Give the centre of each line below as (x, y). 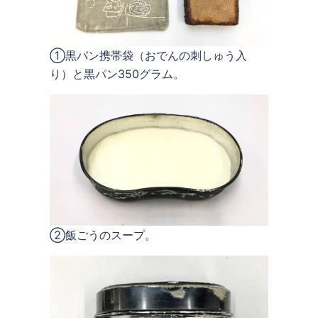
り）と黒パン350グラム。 (117, 73)
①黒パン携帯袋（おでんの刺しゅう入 (148, 55)
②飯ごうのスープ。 (103, 235)
